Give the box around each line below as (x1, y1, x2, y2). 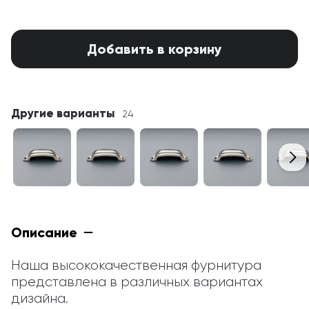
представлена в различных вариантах (11, 274, 263, 290)
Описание (11, 224, 77, 241)
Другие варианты (11, 106, 114, 121)
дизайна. (11, 290, 68, 306)
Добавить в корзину (87, 41, 222, 57)
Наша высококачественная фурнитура (11, 257, 261, 273)
